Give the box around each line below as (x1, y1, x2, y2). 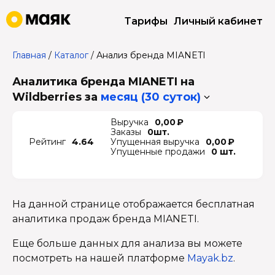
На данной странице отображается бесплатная (12, 198, 255, 210)
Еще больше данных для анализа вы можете (12, 238, 242, 249)
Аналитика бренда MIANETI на (12, 75, 195, 88)
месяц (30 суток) (101, 90, 201, 104)
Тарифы (125, 15, 168, 27)
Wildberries (12, 90, 85, 104)
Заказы (110, 126, 141, 137)
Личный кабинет (174, 15, 263, 27)
